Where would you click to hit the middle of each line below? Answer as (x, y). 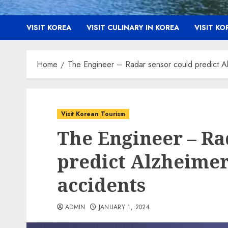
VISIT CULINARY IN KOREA (133, 27)
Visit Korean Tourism (93, 114)
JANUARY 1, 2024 (124, 207)
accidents (101, 185)
